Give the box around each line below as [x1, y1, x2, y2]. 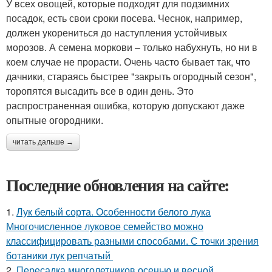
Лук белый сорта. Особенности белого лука [16, 204, 211, 219]
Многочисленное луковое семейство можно [6, 219, 203, 233]
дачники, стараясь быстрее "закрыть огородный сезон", [6, 69, 256, 83]
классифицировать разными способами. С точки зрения [6, 233, 259, 248]
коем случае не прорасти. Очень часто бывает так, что [6, 54, 250, 69]
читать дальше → [13, 137, 73, 146]
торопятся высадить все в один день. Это [6, 83, 194, 98]
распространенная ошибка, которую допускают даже [6, 98, 245, 112]
